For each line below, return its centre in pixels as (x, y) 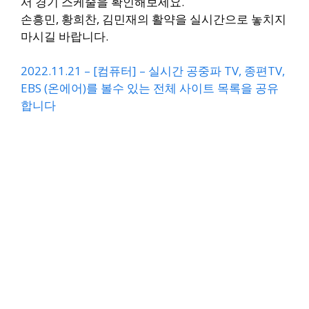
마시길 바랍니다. (64, 36)
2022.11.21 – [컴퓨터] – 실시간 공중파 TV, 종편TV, (153, 71)
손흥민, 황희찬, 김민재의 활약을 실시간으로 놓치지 (153, 19)
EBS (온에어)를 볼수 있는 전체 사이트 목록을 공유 (150, 88)
